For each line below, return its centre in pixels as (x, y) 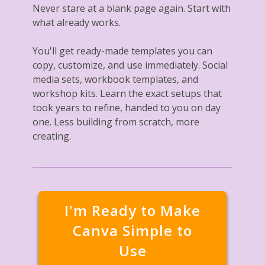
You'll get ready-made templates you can (122, 51)
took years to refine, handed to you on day (127, 107)
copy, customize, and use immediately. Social (130, 65)
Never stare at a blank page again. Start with (132, 8)
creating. (52, 136)
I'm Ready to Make (132, 210)
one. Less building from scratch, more (116, 122)
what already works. (77, 22)
